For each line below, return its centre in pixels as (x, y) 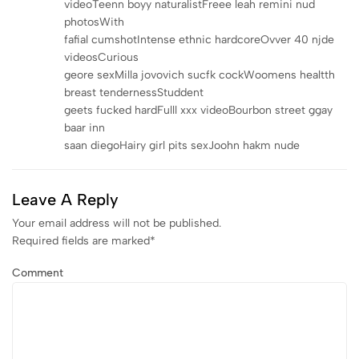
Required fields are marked (81, 240)
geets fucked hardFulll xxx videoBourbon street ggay (198, 110)
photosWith (94, 22)
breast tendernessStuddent (134, 92)
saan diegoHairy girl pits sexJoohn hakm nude (182, 145)
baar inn (85, 127)
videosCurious (101, 57)
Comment (38, 272)
